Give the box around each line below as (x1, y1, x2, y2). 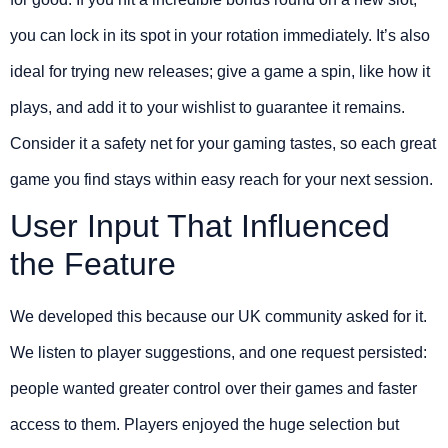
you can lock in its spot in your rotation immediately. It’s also (10, 26, 430, 44)
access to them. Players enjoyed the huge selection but (10, 415, 399, 433)
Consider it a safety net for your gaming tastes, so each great (10, 134, 436, 152)
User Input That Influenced (10, 207, 390, 244)
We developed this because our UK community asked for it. (10, 307, 427, 325)
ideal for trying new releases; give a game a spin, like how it (10, 62, 430, 80)
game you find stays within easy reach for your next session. (10, 170, 433, 188)
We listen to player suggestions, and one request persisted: (10, 343, 427, 361)
